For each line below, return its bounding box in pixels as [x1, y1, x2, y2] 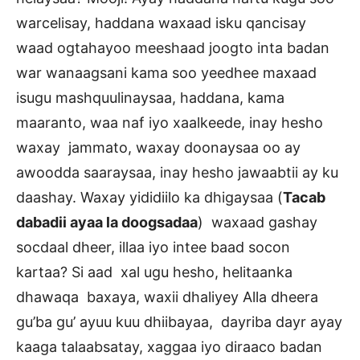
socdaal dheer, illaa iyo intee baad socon [16, 239, 290, 256]
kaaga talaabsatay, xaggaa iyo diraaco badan [16, 338, 322, 356]
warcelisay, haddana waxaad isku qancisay [16, 14, 306, 32]
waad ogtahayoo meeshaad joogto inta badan [16, 39, 329, 57]
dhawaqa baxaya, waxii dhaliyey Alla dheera [16, 288, 322, 306]
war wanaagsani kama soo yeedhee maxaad [16, 64, 317, 82]
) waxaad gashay [198, 214, 317, 231]
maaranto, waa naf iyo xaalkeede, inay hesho [16, 114, 323, 132]
